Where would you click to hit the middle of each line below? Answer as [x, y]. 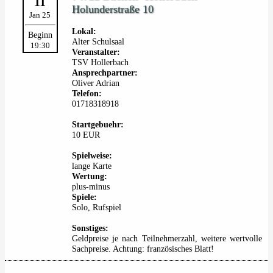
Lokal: [84, 31]
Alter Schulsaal [98, 41]
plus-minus [91, 186]
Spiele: [84, 197]
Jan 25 [40, 15]
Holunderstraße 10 [113, 9]
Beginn [40, 35]
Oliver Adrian [96, 83]
